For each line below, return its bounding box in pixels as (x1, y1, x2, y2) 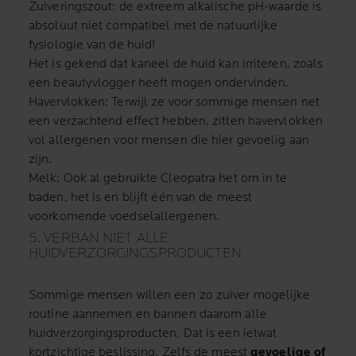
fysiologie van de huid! (29, 37, 156, 53)
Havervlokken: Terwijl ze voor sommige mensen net (29, 95, 319, 110)
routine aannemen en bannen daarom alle (29, 307, 267, 323)
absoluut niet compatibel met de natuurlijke (29, 18, 278, 34)
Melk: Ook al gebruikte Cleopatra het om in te (29, 171, 288, 187)
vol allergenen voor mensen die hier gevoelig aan (29, 133, 309, 149)
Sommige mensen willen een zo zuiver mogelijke (29, 288, 311, 304)
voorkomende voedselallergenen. (29, 209, 220, 225)
